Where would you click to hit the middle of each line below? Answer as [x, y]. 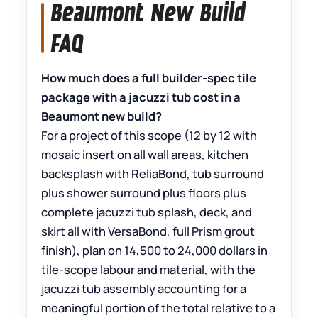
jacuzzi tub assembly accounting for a [144, 289]
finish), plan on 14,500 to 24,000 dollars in [155, 251]
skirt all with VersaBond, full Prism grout [148, 231]
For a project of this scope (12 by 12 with [149, 136]
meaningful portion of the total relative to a [159, 308]
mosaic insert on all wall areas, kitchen [145, 155]
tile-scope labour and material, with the [149, 270]
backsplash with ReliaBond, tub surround [153, 174]
